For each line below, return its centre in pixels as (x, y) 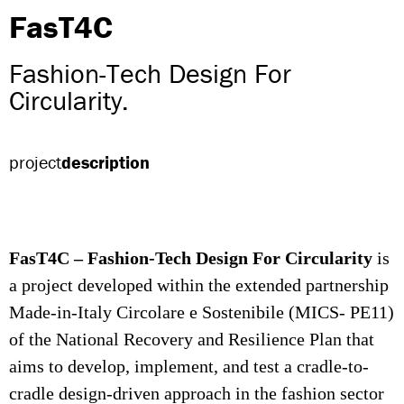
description (106, 162)
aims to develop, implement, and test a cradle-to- (189, 367)
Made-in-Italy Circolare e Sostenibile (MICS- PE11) (202, 313)
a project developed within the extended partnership (199, 286)
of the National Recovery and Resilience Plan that (192, 340)
